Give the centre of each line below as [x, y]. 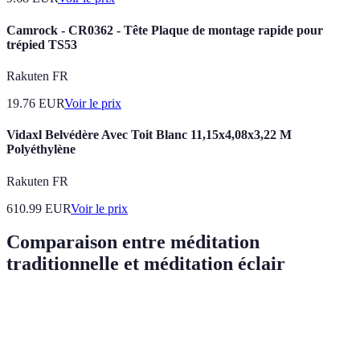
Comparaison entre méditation [133, 242]
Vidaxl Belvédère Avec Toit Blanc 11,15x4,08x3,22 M [149, 135]
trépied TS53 [42, 44]
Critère [37, 313]
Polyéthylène [41, 149]
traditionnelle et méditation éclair [146, 264]
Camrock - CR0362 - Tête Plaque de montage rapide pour [165, 30]
